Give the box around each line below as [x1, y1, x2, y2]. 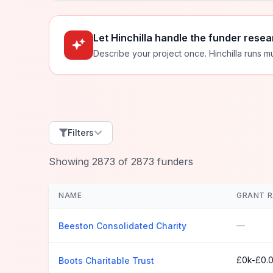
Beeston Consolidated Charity [58, 221, 186, 231]
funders [154, 155, 193, 168]
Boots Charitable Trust [58, 255, 154, 266]
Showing [49, 155, 92, 168]
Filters [68, 127, 94, 138]
